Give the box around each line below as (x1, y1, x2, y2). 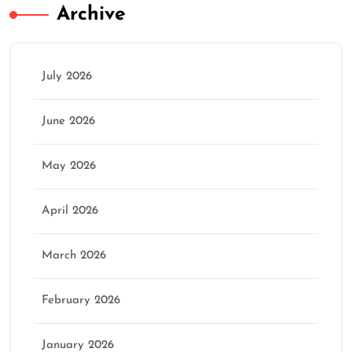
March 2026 (42, 250, 106, 262)
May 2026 (42, 160, 96, 173)
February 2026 (42, 295, 120, 307)
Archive (57, 5, 126, 25)
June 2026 (42, 115, 95, 128)
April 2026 (42, 205, 98, 218)
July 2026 (42, 71, 92, 83)
